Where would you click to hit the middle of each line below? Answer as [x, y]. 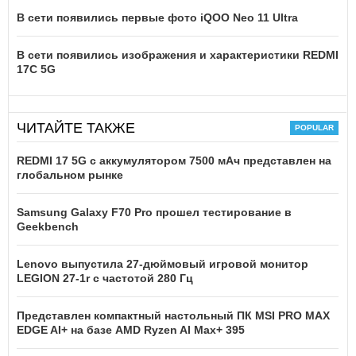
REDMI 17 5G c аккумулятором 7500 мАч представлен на [174, 160]
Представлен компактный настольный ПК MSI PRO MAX [173, 315]
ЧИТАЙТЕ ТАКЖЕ [76, 128]
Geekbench [48, 226]
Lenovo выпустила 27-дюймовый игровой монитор [163, 263]
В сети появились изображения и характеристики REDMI [178, 54]
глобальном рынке [70, 174]
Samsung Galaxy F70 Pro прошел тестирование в [154, 212]
